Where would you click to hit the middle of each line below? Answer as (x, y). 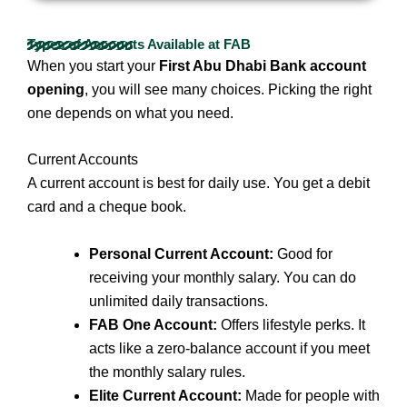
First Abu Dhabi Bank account (263, 65)
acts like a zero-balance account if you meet (229, 348)
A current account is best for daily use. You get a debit (199, 184)
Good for (303, 253)
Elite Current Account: (165, 395)
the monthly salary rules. (167, 372)
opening (56, 89)
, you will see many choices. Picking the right (228, 89)
